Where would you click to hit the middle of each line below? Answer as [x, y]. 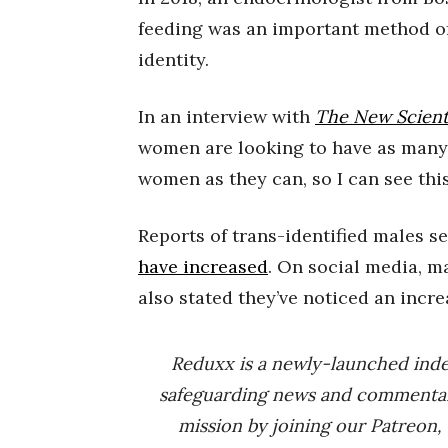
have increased [203, 267]
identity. [176, 60]
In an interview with [226, 117]
